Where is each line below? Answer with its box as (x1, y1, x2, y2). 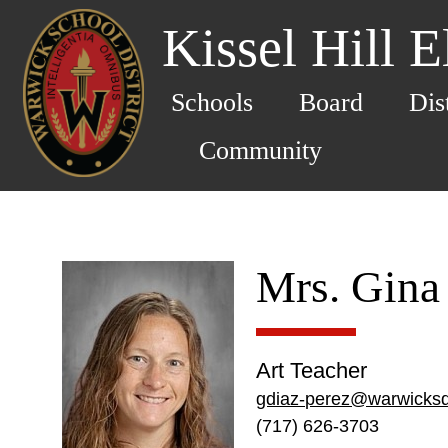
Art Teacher (256, 358, 368, 383)
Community (199, 135, 323, 165)
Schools (171, 87, 253, 117)
